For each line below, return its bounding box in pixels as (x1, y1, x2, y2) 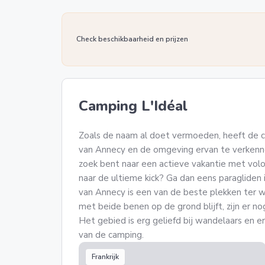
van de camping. (79, 229, 146, 241)
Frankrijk (92, 252, 119, 261)
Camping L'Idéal (79, 96, 188, 115)
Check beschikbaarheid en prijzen (76, 34, 188, 44)
